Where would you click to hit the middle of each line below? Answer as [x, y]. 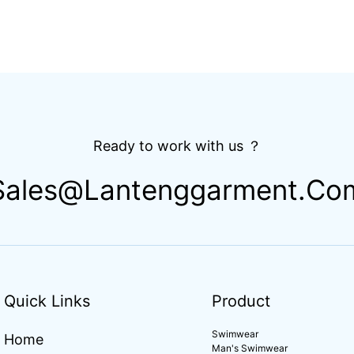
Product [241, 301]
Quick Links [47, 301]
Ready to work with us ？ [177, 146]
